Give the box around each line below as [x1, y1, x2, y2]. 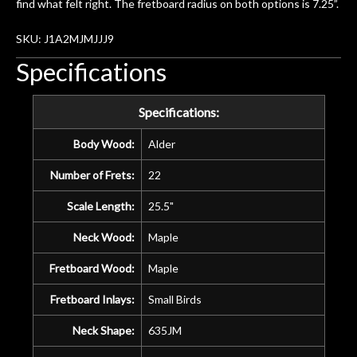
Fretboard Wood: [49, 261, 135, 275]
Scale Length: [66, 198, 135, 213]
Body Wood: [73, 136, 135, 151]
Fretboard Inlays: [49, 292, 135, 306]
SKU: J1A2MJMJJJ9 [16, 31, 114, 45]
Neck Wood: [73, 229, 135, 244]
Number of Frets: [49, 167, 135, 182]
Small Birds [147, 292, 202, 306]
